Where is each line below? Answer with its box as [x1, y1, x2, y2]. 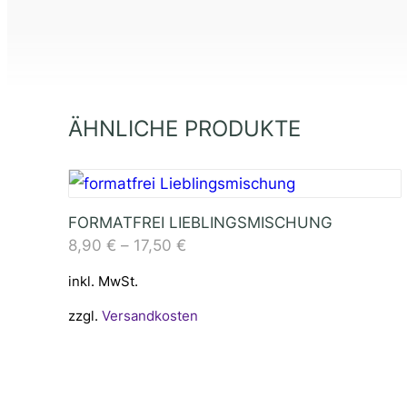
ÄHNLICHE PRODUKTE [68, 114, 302, 142]
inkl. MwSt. [68, 272, 139, 290]
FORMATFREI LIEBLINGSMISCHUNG [68, 213, 333, 232]
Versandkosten [102, 306, 199, 324]
